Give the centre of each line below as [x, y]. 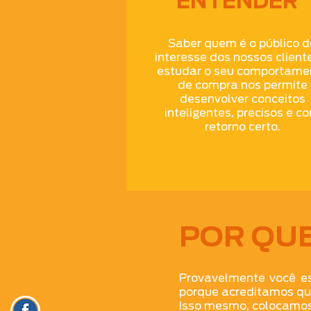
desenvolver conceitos [242, 99]
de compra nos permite [242, 85]
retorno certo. [242, 127]
